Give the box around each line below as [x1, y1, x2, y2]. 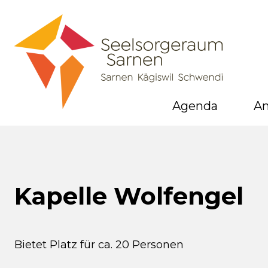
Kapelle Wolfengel [14, 181, 243, 211]
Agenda [172, 99, 218, 113]
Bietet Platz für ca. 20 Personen [14, 238, 184, 251]
